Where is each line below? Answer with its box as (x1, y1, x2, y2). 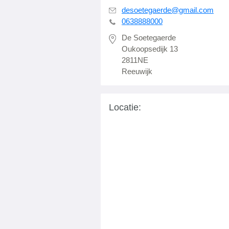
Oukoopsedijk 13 (122, 44, 178, 53)
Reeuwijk (122, 67, 152, 76)
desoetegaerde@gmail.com (122, 6, 214, 14)
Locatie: (109, 102, 141, 112)
